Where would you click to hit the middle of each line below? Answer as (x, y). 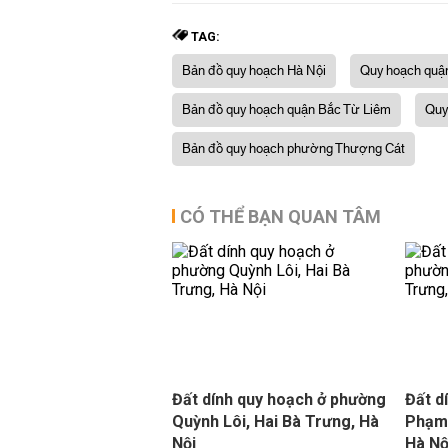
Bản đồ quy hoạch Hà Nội (254, 71)
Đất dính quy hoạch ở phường (279, 399)
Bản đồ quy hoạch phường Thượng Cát (293, 149)
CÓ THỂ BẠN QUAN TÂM (280, 216)
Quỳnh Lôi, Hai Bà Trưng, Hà (275, 421)
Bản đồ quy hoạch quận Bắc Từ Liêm (286, 110)
